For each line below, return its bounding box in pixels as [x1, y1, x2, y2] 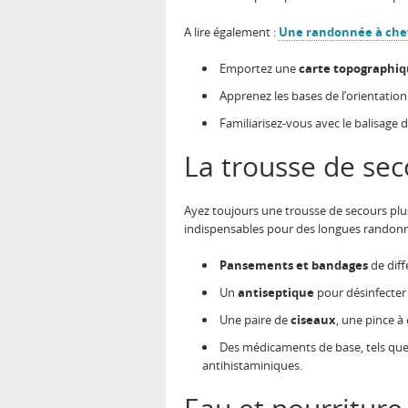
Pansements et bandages [219, 257, 368, 274]
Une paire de [219, 311, 291, 329]
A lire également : [184, 24, 279, 41]
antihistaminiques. [202, 357, 302, 374]
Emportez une [219, 60, 299, 77]
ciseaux [291, 311, 336, 329]
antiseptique [238, 284, 314, 301]
